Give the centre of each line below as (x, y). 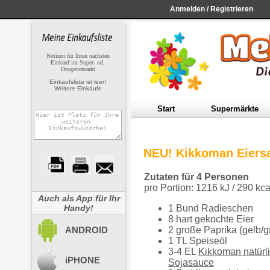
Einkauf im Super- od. (78, 62)
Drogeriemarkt (78, 69)
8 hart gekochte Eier (211, 219)
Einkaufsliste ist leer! (78, 82)
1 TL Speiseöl (198, 241)
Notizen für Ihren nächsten (78, 56)
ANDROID (86, 230)
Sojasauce (191, 262)
